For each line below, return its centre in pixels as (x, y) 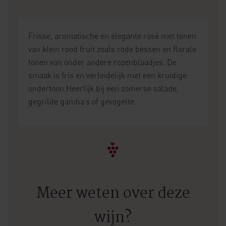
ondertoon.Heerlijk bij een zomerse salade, (103, 88)
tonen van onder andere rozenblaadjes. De (102, 62)
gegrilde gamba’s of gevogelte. (82, 101)
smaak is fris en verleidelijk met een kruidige (107, 75)
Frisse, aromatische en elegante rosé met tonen (112, 36)
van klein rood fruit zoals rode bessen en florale (112, 49)
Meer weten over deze (113, 194)
